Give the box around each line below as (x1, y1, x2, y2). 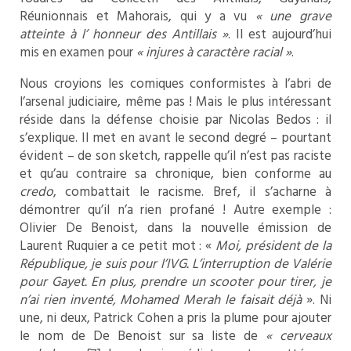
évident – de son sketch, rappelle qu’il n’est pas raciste (20, 146, 331, 168)
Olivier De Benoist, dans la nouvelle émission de (20, 218, 331, 240)
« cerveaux (266, 326, 332, 348)
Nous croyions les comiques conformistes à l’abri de (20, 74, 331, 96)
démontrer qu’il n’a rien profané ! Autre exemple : (20, 200, 331, 222)
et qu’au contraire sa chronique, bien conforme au (20, 164, 331, 186)
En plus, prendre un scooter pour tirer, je (91, 272, 332, 294)
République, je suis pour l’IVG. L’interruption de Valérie (20, 254, 331, 276)
